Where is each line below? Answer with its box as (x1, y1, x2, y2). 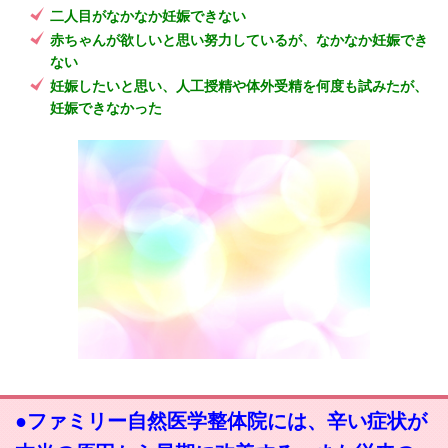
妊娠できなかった (50, 100, 162, 117)
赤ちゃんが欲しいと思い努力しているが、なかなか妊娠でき (50, 32, 428, 49)
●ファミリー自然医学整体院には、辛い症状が (15, 410, 427, 433)
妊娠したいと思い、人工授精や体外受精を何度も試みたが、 (50, 78, 428, 95)
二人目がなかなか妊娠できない (50, 8, 246, 25)
